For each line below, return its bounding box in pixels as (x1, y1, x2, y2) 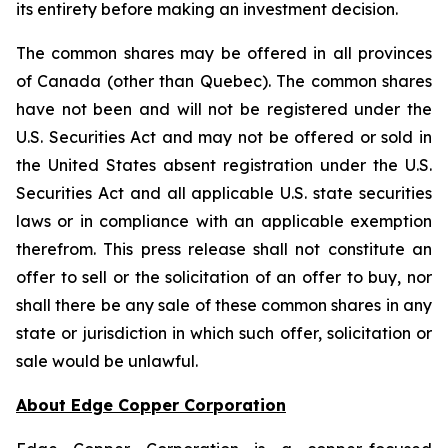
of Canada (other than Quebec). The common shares (16, 71, 432, 91)
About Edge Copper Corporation (16, 395, 286, 415)
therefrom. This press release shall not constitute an (16, 239, 432, 259)
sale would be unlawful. (16, 351, 198, 371)
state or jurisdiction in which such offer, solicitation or (16, 323, 432, 343)
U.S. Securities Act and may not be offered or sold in (16, 127, 432, 147)
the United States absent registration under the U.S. (16, 155, 432, 175)
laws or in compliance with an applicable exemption (16, 211, 432, 231)
